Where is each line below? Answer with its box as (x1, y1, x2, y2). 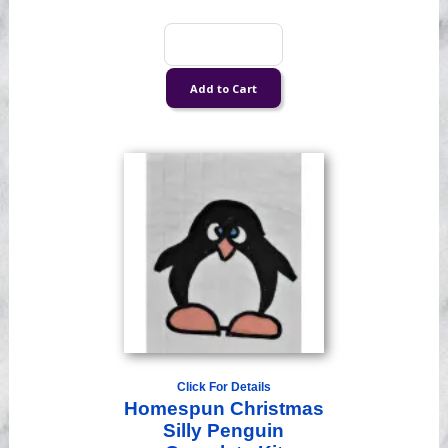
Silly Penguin (163, 420, 285, 442)
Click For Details (176, 380, 271, 395)
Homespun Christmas (123, 398, 324, 420)
